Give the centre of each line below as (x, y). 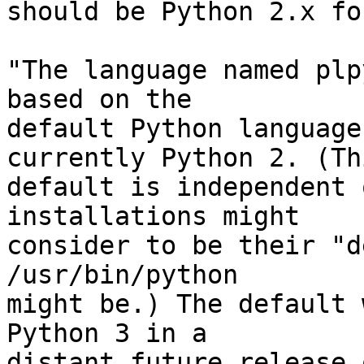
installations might (153, 217)
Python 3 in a (107, 334)
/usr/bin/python (122, 275)
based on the (99, 100)
